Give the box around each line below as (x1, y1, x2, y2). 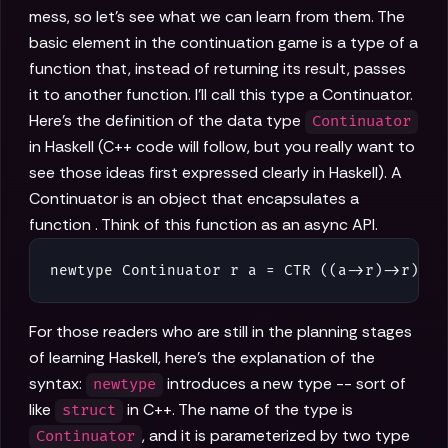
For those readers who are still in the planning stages (29, 321, 412, 343)
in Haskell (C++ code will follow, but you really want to (29, 136, 415, 158)
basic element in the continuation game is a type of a (29, 32, 418, 54)
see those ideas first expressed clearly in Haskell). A (29, 162, 402, 184)
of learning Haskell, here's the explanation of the (29, 347, 375, 369)
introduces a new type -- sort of (163, 373, 407, 395)
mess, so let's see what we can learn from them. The (29, 6, 405, 28)
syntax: (29, 373, 86, 395)
